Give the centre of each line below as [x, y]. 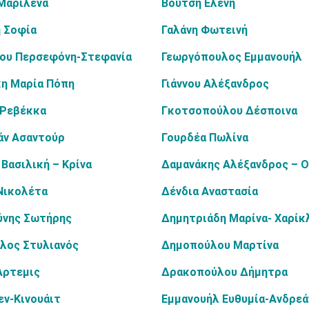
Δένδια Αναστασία [210, 191]
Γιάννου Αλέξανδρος [215, 84]
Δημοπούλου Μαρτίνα [220, 245]
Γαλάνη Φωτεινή [205, 30]
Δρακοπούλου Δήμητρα [225, 272]
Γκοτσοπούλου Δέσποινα [229, 111]
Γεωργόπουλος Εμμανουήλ [232, 57]
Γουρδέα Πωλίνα [205, 138]
